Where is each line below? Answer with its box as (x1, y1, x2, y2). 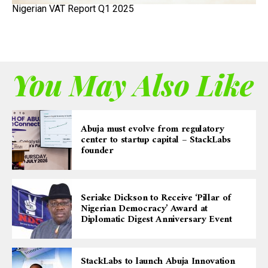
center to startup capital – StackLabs (81, 131, 232, 148)
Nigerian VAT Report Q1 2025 (12, 2, 134, 14)
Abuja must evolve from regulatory (81, 120, 224, 138)
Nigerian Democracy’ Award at (81, 200, 208, 217)
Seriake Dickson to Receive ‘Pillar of (81, 189, 232, 206)
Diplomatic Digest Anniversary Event (81, 211, 232, 228)
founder (81, 142, 114, 159)
